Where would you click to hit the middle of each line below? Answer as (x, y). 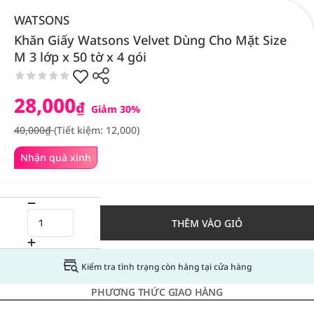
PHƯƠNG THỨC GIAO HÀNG (157, 292)
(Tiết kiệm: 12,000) (97, 130)
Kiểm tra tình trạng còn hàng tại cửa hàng (166, 266)
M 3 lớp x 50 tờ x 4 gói (80, 57)
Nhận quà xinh (56, 157)
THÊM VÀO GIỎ (207, 223)
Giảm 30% (114, 109)
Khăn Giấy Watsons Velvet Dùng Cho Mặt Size (150, 40)
